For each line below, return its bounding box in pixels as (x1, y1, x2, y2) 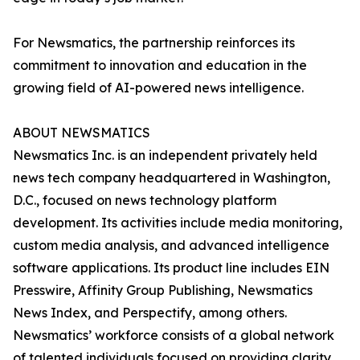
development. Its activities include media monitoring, (13, 215, 342, 231)
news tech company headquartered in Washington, (13, 170, 330, 186)
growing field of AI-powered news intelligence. (13, 80, 304, 96)
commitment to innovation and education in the (13, 57, 307, 73)
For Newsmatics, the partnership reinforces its (13, 35, 295, 51)
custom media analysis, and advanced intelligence (13, 237, 329, 253)
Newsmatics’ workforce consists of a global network (13, 327, 334, 343)
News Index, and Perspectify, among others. (13, 305, 287, 321)
